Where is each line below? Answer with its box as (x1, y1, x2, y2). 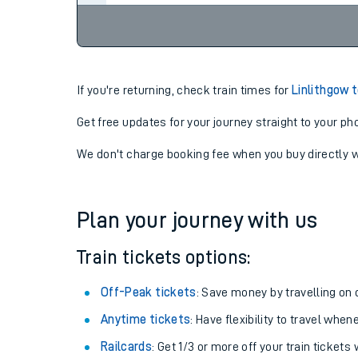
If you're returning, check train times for (77, 84, 292, 97)
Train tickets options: (77, 248, 251, 267)
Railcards (101, 340, 153, 353)
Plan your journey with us (77, 209, 318, 232)
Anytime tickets (101, 313, 191, 326)
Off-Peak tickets (101, 286, 197, 299)
